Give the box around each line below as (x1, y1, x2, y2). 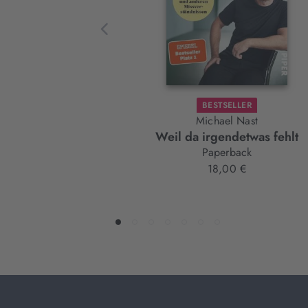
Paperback (201, 144, 252, 161)
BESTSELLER (201, 99, 252, 112)
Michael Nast (196, 113, 258, 129)
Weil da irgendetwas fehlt (155, 128, 298, 146)
